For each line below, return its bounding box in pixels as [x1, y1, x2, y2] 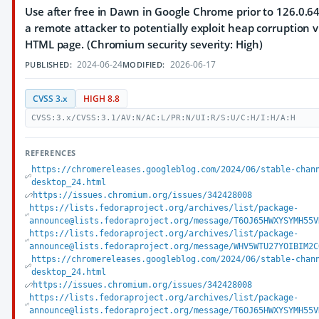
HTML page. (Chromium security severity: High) [25, 37, 263, 51]
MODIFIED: [122, 59, 165, 70]
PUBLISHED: [25, 59, 72, 70]
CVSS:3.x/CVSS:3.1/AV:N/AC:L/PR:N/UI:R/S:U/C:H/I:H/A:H [31, 113, 296, 122]
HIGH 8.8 [83, 93, 120, 104]
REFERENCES [25, 147, 76, 158]
